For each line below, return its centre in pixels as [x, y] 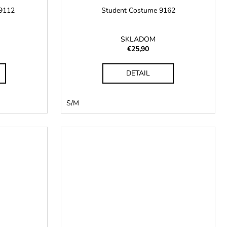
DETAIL [138, 73]
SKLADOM [138, 39]
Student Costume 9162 [138, 10]
